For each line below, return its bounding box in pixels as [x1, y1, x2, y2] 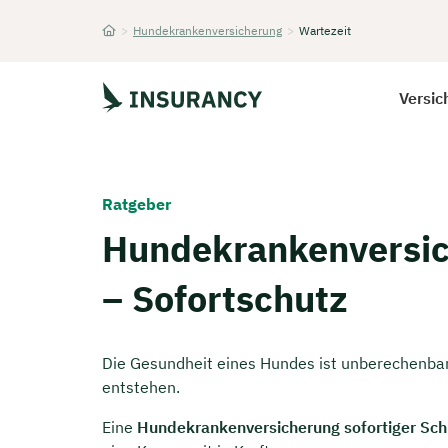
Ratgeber [102, 194, 171, 214]
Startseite [102, 41, 154, 56]
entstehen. [102, 377, 180, 398]
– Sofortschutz [102, 275, 348, 322]
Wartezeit [299, 23, 351, 38]
